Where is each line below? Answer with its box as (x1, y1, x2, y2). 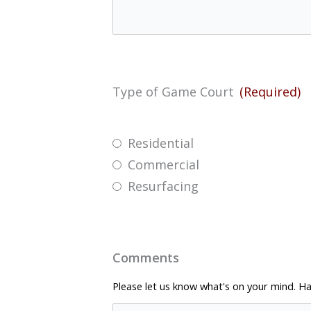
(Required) (239, 83, 301, 100)
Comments (112, 249, 179, 266)
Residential (128, 134, 194, 151)
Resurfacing (128, 177, 199, 194)
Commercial (128, 155, 199, 173)
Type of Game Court (112, 83, 234, 100)
